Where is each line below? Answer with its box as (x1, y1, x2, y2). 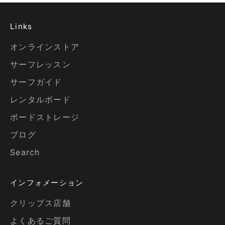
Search (10, 147, 40, 157)
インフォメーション (10, 177, 84, 187)
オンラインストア (10, 41, 80, 52)
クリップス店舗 (10, 197, 71, 208)
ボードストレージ (10, 111, 80, 122)
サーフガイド (10, 76, 62, 87)
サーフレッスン (10, 59, 71, 69)
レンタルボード (10, 94, 71, 104)
